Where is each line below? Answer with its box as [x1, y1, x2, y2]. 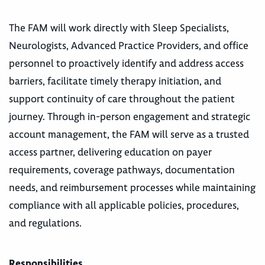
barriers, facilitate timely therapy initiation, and [9, 75, 221, 88]
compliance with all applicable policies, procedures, [9, 199, 239, 212]
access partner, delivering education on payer [9, 146, 212, 159]
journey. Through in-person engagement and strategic [9, 110, 250, 123]
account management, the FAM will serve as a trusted [9, 128, 249, 141]
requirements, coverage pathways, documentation [9, 163, 235, 176]
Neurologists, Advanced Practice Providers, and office [9, 39, 248, 52]
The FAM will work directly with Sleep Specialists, [9, 21, 229, 34]
